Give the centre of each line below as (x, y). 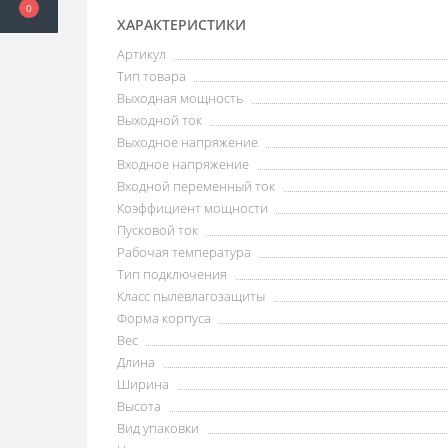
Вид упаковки (158, 428)
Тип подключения (172, 274)
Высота (139, 406)
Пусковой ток (157, 230)
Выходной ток (159, 120)
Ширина (143, 384)
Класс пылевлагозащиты (191, 296)
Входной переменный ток (196, 186)
